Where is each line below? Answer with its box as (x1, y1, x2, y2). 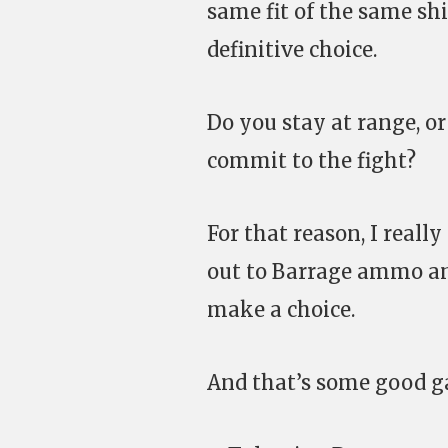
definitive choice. (207, 37, 377, 62)
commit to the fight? (207, 148, 416, 173)
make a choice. (207, 297, 355, 322)
